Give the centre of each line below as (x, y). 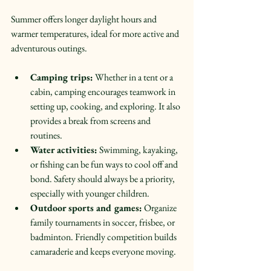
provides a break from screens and (91, 120)
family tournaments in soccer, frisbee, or (103, 222)
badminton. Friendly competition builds (104, 237)
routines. (48, 135)
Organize (160, 207)
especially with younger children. (92, 193)
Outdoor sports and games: (86, 207)
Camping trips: (62, 77)
